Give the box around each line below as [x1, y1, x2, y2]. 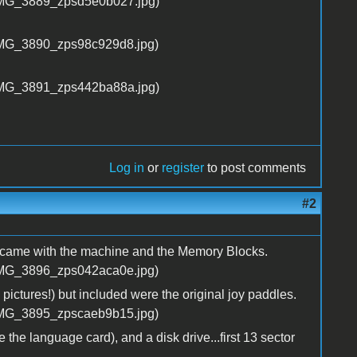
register [162, 160, 205, 175]
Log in [109, 160, 145, 175]
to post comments [204, 160, 307, 175]
